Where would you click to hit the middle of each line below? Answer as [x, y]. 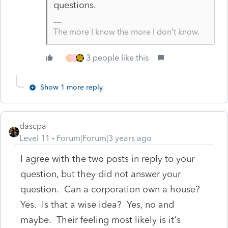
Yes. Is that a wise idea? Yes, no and [97, 204]
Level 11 [35, 138]
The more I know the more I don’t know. [126, 32]
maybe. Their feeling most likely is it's [101, 220]
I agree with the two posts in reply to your [108, 159]
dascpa [33, 126]
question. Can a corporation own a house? [110, 189]
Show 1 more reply [72, 87]
